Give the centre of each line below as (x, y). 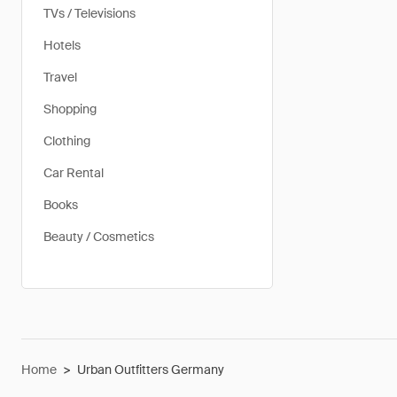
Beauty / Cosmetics (99, 237)
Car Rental (74, 173)
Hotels (62, 45)
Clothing (67, 141)
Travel (60, 77)
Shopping (70, 109)
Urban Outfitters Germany (151, 370)
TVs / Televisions (90, 13)
